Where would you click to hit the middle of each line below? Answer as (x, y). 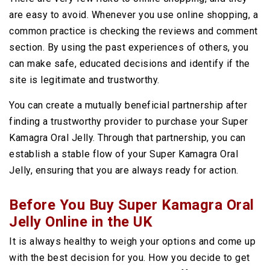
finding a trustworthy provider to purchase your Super (129, 121)
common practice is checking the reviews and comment (133, 31)
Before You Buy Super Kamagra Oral (132, 205)
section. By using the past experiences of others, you (129, 47)
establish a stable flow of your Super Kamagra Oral (124, 154)
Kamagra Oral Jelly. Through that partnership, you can (127, 138)
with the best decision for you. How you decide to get (130, 258)
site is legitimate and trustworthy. (84, 80)
